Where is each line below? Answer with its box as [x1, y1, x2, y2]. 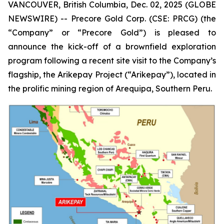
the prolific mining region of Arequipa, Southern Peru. [8, 83, 212, 93]
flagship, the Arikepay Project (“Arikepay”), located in [8, 69, 216, 79]
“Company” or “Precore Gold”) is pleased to [8, 27, 216, 37]
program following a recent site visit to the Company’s [8, 55, 216, 65]
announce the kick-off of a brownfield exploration [8, 41, 216, 51]
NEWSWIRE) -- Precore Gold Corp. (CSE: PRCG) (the [8, 13, 216, 23]
